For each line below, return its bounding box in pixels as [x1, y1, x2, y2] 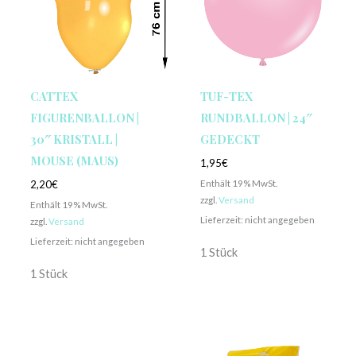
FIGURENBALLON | [29, 110, 139, 126]
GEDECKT [199, 131, 260, 148]
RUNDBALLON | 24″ [199, 110, 312, 126]
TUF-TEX [199, 88, 253, 105]
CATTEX [29, 88, 78, 105]
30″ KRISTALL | [29, 131, 118, 148]
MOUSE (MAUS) [29, 153, 118, 169]
